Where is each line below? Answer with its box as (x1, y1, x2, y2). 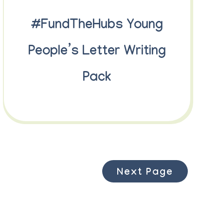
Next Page (117, 167, 173, 179)
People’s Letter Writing (28, 45, 166, 60)
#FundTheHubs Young (31, 18, 163, 34)
